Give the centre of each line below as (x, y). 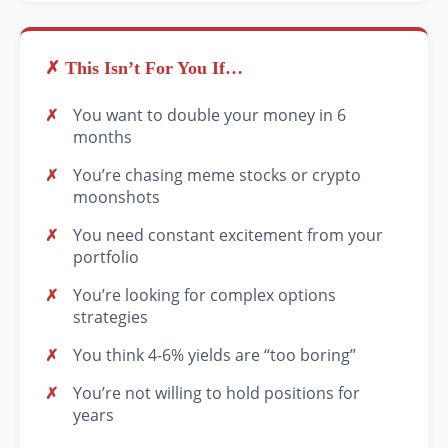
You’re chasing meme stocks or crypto (217, 175)
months (102, 137)
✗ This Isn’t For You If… (144, 68)
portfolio (106, 257)
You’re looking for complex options (204, 295)
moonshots (116, 197)
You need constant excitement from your (228, 235)
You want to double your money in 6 (209, 115)
